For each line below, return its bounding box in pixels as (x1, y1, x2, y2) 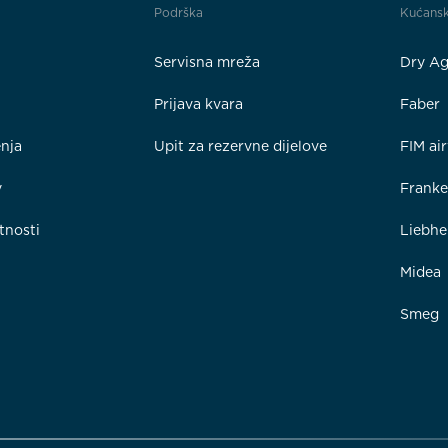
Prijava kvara (153, 96, 243, 112)
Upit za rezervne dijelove (153, 138, 327, 154)
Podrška (153, 5, 203, 20)
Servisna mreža (153, 54, 260, 70)
